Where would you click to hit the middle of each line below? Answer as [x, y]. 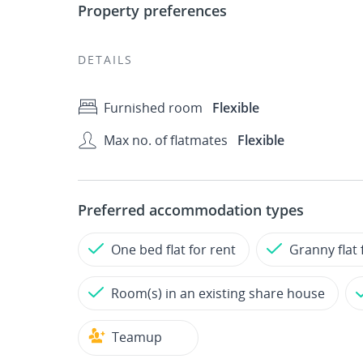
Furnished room [153, 108]
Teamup [137, 337]
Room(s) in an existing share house [218, 293]
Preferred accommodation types [191, 210]
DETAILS [105, 60]
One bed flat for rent [173, 250]
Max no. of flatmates [166, 140]
